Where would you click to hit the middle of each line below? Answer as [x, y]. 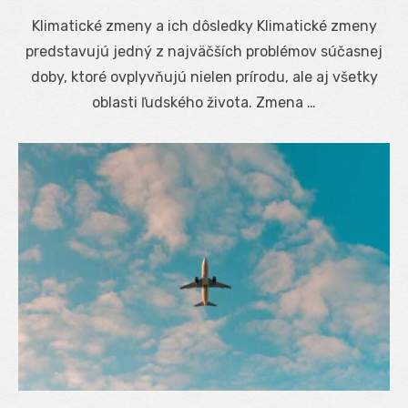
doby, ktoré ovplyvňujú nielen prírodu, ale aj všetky [204, 76]
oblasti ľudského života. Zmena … [204, 102]
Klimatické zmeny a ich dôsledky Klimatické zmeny [204, 25]
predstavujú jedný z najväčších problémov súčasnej [204, 51]
